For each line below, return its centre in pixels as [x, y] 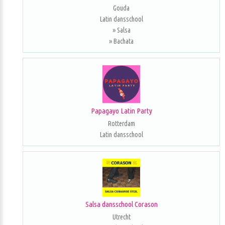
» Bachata [121, 41]
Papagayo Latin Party [121, 111]
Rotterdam [121, 124]
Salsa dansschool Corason [121, 204]
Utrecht [121, 217]
